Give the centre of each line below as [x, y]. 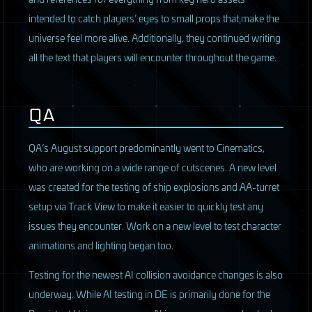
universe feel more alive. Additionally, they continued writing [155, 38]
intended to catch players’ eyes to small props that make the [154, 18]
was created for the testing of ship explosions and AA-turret [154, 187]
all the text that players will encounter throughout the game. [153, 57]
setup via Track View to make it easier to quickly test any [146, 206]
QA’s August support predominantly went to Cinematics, [147, 148]
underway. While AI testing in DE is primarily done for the [149, 294]
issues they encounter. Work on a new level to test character [155, 226]
